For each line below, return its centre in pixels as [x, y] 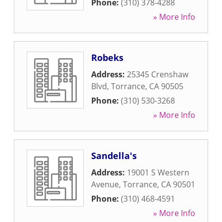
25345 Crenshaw [158, 74]
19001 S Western [158, 172]
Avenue [105, 184]
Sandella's [114, 156]
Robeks [107, 57]
